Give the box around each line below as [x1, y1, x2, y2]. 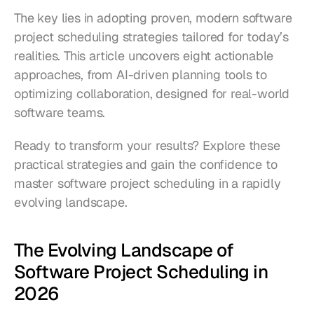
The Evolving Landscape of [14, 238, 234, 262]
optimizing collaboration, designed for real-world [14, 86, 290, 102]
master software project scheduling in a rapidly [14, 175, 281, 191]
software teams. [14, 104, 106, 121]
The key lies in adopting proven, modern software [14, 10, 292, 26]
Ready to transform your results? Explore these [14, 137, 280, 153]
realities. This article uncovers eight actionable [14, 48, 274, 64]
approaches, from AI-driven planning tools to [14, 67, 268, 83]
